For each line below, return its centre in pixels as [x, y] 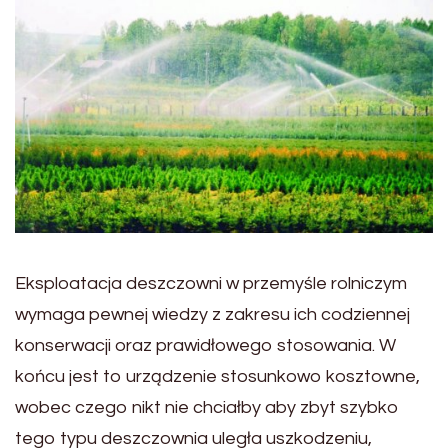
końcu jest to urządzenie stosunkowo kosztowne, [217, 376]
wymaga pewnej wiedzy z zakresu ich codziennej [212, 314]
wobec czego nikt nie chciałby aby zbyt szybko [207, 407]
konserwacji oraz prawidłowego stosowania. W [205, 345]
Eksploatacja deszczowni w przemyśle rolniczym [211, 283]
